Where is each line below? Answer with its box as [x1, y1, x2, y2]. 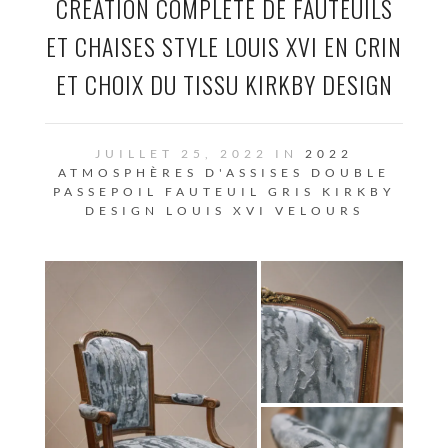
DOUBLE [311, 165, 390, 180]
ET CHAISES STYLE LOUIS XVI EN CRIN [46, 28, 402, 64]
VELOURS [274, 203, 364, 218]
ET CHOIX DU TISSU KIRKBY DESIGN [55, 66, 393, 102]
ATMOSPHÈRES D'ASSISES [58, 165, 304, 180]
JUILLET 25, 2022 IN [95, 146, 305, 161]
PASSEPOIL [52, 184, 158, 199]
